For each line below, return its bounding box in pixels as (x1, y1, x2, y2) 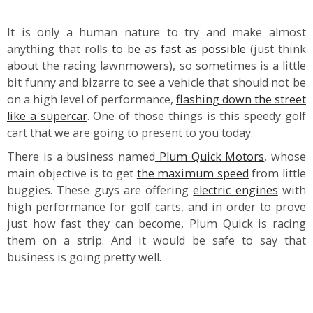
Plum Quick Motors (155, 149, 265, 164)
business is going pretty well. (7, 249, 161, 265)
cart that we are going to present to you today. (7, 125, 253, 140)
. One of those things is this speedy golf (87, 108, 307, 124)
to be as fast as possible (108, 41, 246, 57)
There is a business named (7, 149, 155, 164)
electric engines (193, 182, 278, 198)
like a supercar (7, 108, 87, 124)
